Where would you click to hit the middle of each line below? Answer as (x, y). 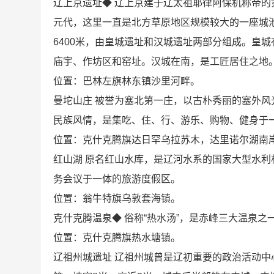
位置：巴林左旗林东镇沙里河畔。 (127, 81)
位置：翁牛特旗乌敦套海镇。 (117, 198)
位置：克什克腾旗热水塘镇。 (117, 237)
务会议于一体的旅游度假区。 (117, 179)
